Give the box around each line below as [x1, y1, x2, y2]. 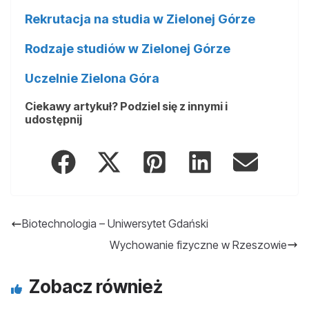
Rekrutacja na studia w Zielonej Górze [25, 11, 255, 26]
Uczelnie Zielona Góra [25, 70, 159, 86]
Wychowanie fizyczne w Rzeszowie [110, 237, 287, 252]
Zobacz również [29, 275, 163, 297]
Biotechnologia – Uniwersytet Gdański [22, 217, 208, 231]
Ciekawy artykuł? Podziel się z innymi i [25, 99, 228, 113]
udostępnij [25, 112, 82, 126]
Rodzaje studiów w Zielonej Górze [25, 41, 230, 56]
